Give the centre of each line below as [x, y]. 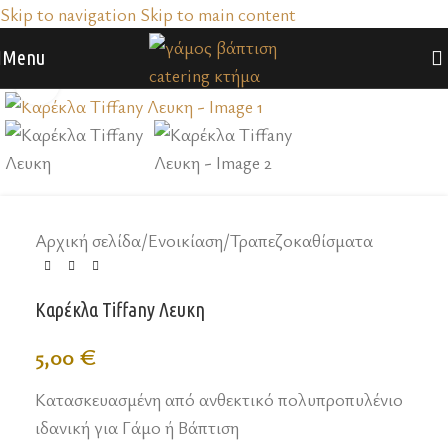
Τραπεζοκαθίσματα [301, 240]
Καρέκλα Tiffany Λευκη [120, 310]
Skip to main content [218, 14]
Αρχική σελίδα [88, 240]
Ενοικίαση [185, 240]
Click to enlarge [115, 82]
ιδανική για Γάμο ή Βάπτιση [137, 427]
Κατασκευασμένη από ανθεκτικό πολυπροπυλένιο [219, 399]
